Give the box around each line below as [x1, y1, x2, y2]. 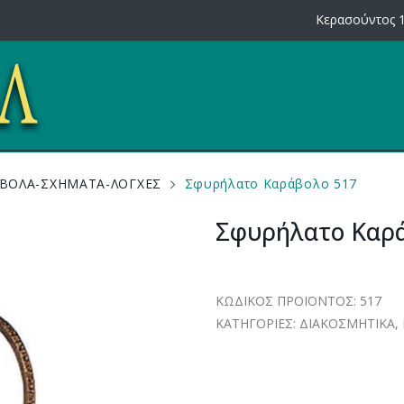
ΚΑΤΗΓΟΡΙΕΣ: [216, 315, 299, 333]
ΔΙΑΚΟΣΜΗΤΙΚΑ [299, 315, 395, 333]
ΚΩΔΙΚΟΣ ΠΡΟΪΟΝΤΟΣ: [216, 292, 360, 310]
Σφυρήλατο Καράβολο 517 [184, 175, 358, 192]
